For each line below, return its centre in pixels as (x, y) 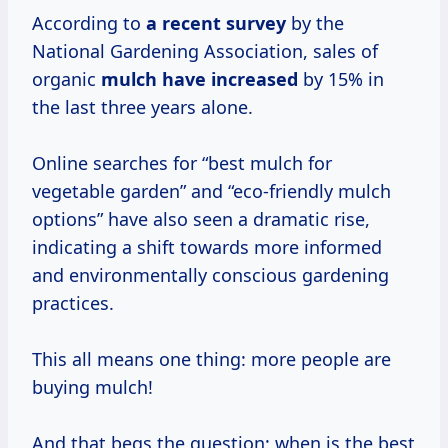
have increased (230, 79)
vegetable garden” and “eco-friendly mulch (211, 191)
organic (66, 79)
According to (89, 23)
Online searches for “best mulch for (182, 163)
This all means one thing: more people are (211, 359)
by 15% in (341, 79)
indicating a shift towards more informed (207, 247)
